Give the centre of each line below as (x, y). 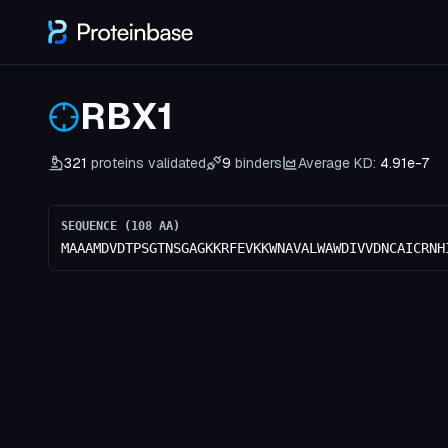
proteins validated (146, 163)
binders (256, 163)
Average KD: (337, 163)
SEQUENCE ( (96, 226)
